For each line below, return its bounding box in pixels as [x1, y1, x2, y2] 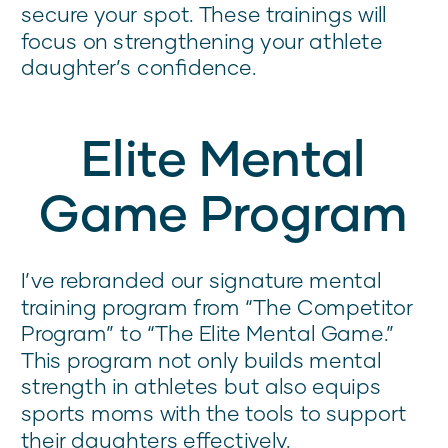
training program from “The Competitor [21, 293, 414, 320]
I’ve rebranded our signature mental [21, 267, 381, 293]
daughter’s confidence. [21, 54, 257, 80]
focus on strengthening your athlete [21, 27, 383, 54]
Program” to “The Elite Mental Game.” [21, 320, 395, 346]
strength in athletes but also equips [21, 373, 381, 399]
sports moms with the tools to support [21, 400, 407, 426]
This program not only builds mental [21, 347, 381, 373]
